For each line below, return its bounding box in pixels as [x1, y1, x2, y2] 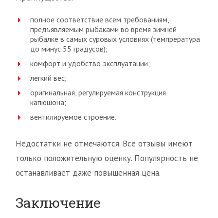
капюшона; [30, 97, 66, 108]
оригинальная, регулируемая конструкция [30, 88, 166, 98]
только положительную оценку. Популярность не [16, 153, 198, 164]
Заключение [16, 194, 101, 212]
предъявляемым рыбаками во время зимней [30, 24, 177, 35]
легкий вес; [30, 73, 67, 83]
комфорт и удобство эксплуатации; [30, 58, 150, 69]
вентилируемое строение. [30, 112, 116, 122]
